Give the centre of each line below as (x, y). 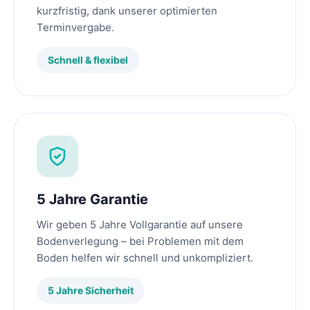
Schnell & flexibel (88, 60)
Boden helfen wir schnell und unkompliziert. (145, 258)
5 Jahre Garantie (92, 200)
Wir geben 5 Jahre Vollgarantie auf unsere (140, 225)
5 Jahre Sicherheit (91, 291)
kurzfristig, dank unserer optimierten (127, 11)
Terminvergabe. (75, 28)
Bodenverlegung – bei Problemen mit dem (140, 241)
